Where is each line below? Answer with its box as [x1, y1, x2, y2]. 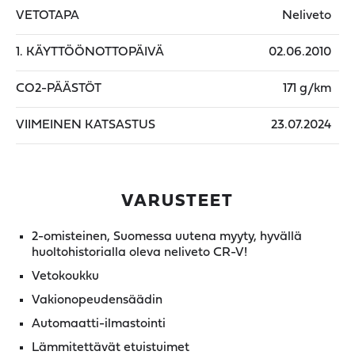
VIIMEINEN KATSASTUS [16, 118, 155, 132]
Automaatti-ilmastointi [32, 317, 166, 330]
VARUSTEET [120, 192, 235, 211]
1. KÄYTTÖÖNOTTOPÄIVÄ [16, 45, 164, 59]
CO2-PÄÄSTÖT [16, 82, 101, 95]
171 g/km [283, 82, 331, 95]
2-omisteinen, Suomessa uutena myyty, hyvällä [32, 230, 302, 243]
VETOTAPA [16, 9, 79, 22]
